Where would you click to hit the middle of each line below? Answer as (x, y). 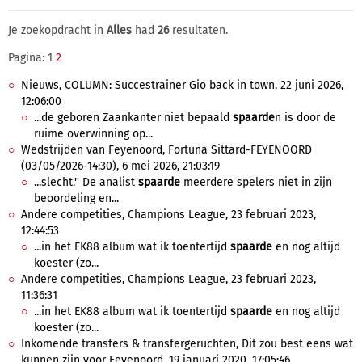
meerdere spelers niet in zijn (256, 182)
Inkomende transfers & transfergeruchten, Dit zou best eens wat (187, 344)
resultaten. (198, 30)
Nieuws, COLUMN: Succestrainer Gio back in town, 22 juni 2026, (182, 85)
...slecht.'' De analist (86, 182)
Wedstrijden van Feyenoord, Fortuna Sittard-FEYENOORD (166, 150)
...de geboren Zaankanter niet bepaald (133, 118)
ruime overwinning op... (93, 134)
